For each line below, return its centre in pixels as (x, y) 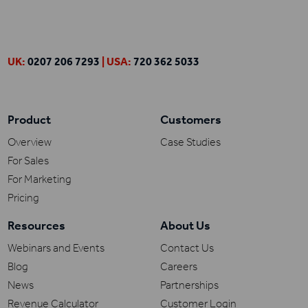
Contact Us (187, 248)
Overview (30, 142)
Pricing (24, 198)
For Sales (29, 161)
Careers (179, 267)
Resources (37, 226)
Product (30, 120)
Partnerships (189, 285)
